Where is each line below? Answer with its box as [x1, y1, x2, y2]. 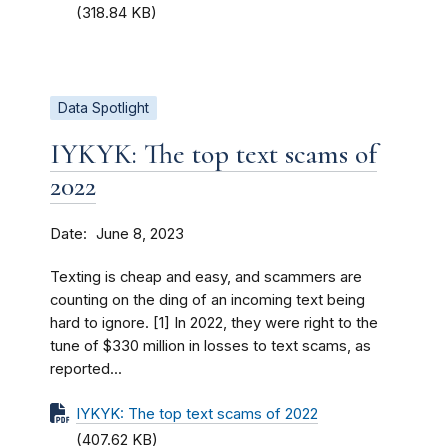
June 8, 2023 [96, 224, 184, 243]
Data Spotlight [58, 99, 149, 116]
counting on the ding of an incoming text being [50, 290, 365, 309]
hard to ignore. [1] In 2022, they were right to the [50, 313, 378, 332]
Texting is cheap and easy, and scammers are [50, 267, 362, 286]
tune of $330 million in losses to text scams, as [50, 336, 371, 355]
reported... [50, 359, 122, 378]
